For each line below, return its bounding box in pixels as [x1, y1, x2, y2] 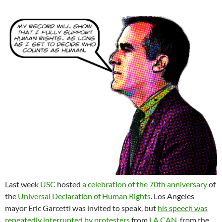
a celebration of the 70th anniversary [82, 179, 207, 189]
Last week [5, 179, 40, 189]
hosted [55, 179, 82, 189]
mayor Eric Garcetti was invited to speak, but [5, 203, 158, 213]
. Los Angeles [151, 191, 194, 201]
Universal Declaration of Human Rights [18, 191, 151, 201]
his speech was [158, 203, 208, 213]
